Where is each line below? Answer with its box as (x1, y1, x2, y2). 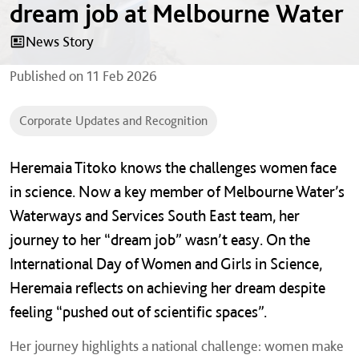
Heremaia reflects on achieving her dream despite (10, 278, 325, 297)
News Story (26, 33, 94, 50)
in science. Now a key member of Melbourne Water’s (10, 182, 345, 201)
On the (266, 230, 310, 249)
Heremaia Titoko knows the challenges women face (10, 158, 337, 177)
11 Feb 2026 (87, 67, 157, 84)
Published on (10, 67, 83, 84)
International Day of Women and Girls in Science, (10, 254, 322, 273)
